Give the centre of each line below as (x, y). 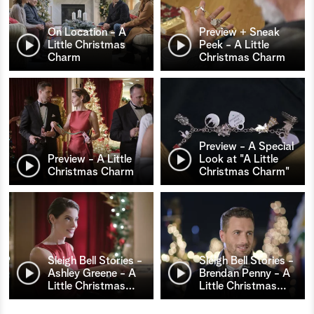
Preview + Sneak (239, 33)
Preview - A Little (90, 159)
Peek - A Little (234, 45)
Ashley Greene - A (92, 273)
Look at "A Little (239, 159)
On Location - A (87, 33)
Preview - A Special (246, 147)
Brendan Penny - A (245, 273)
